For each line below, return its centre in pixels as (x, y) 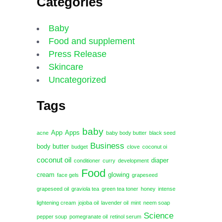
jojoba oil (88, 203)
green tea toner (120, 189)
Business (107, 146)
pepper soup (52, 217)
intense (167, 189)
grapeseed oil (53, 189)
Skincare (66, 67)
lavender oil (115, 203)
